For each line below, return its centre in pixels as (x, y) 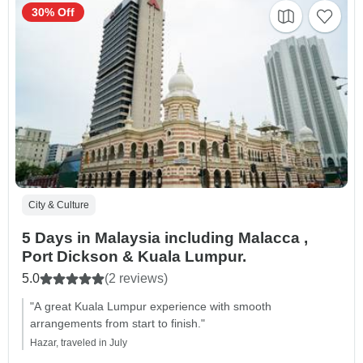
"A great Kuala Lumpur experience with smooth (151, 306)
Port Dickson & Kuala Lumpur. (134, 256)
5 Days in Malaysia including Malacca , (165, 237)
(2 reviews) (136, 278)
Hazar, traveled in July (79, 342)
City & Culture (59, 205)
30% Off (53, 13)
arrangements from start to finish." (117, 323)
